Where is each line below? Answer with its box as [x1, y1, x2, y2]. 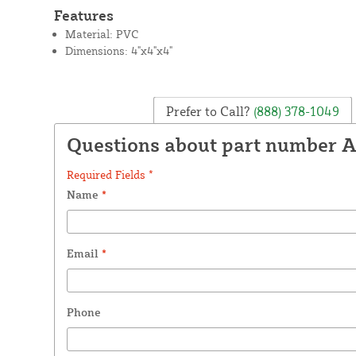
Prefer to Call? [165, 103, 250, 119]
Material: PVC [64, 26, 138, 41]
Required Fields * [66, 167, 153, 181]
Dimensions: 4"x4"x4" [64, 43, 172, 57]
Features [53, 6, 114, 24]
